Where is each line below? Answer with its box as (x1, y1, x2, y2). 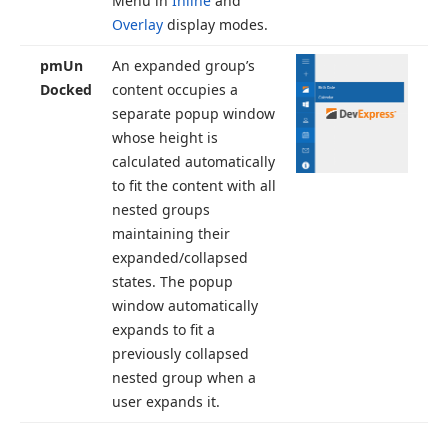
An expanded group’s (112, 56, 255, 75)
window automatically (112, 296, 258, 315)
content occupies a (112, 80, 238, 99)
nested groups (112, 200, 210, 219)
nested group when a (112, 368, 256, 387)
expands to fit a (112, 320, 215, 339)
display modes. (163, 15, 268, 34)
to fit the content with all (112, 176, 276, 195)
